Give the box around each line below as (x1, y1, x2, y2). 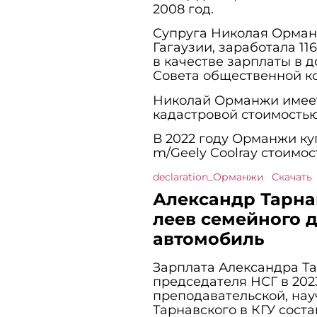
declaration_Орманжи (152, 171, 264, 184)
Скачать (271, 171, 312, 184)
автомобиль (152, 229, 275, 250)
